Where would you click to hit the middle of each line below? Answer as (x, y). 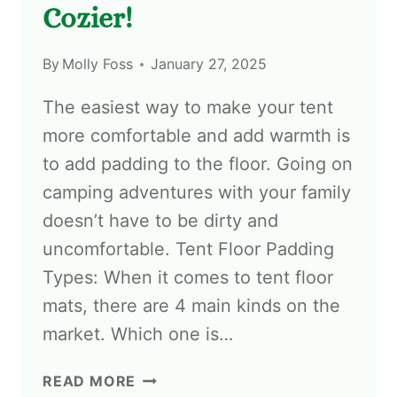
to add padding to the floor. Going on (198, 164)
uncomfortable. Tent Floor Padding (188, 249)
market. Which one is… (138, 335)
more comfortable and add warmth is (196, 136)
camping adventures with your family (197, 193)
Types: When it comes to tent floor (188, 278)
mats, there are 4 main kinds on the (191, 306)
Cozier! (87, 18)
